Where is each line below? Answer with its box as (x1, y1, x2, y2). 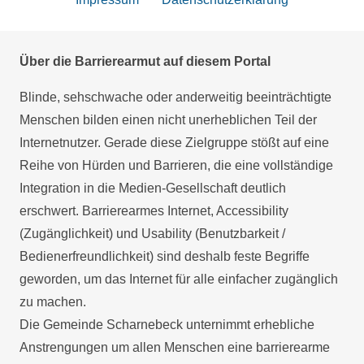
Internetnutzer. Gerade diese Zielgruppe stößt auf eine (19, 136, 329, 150)
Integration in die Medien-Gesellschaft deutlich (19, 181, 286, 196)
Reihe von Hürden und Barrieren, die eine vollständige (19, 158, 333, 173)
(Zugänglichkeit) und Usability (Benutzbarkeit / (19, 227, 285, 241)
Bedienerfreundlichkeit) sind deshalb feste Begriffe (19, 249, 310, 264)
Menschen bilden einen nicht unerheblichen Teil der (19, 113, 317, 128)
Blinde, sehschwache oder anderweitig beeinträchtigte (19, 90, 331, 105)
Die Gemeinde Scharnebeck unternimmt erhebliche (19, 318, 314, 332)
